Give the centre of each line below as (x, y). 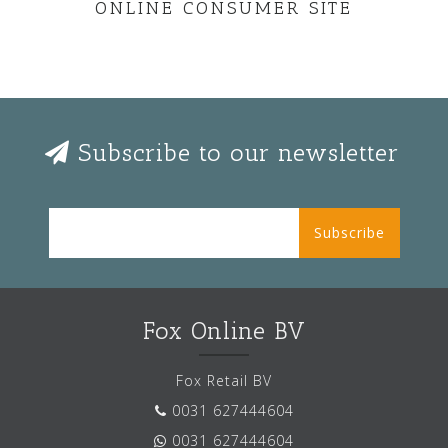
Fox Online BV (224, 330)
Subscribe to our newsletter (234, 152)
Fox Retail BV (224, 380)
